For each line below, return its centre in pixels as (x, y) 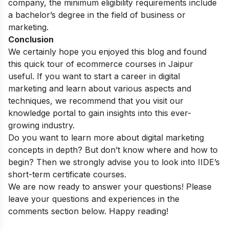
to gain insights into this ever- (133, 113)
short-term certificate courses (66, 175)
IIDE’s (208, 162)
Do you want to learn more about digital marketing (106, 138)
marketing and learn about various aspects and (100, 89)
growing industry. (41, 125)
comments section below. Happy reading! (88, 211)
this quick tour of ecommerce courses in (88, 64)
